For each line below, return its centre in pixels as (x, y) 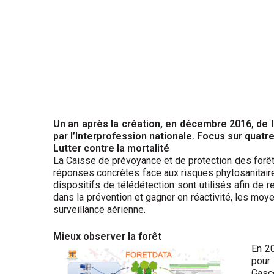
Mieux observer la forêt (107, 236)
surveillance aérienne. (99, 209)
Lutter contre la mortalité (111, 148)
